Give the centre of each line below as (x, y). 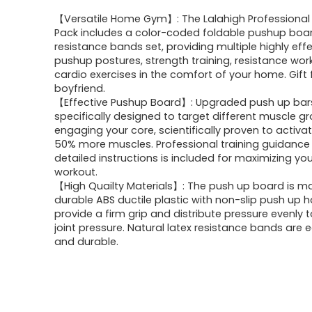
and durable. (87, 242)
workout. (76, 172)
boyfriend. (80, 88)
